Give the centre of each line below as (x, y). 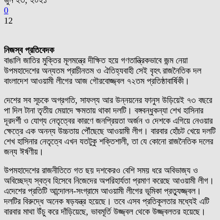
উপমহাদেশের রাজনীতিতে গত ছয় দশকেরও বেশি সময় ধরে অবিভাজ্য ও (101, 171)
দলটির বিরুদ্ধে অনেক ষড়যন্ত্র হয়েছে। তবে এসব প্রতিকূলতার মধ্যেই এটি (107, 202)
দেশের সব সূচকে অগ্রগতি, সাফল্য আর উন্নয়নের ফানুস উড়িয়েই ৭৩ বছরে (108, 100)
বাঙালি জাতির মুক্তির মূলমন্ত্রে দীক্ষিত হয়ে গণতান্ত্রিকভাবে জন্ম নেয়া (96, 60)
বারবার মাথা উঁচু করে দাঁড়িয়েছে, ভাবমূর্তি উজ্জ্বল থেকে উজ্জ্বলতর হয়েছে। (105, 212)
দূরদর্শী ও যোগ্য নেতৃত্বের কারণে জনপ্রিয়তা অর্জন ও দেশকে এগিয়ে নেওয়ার (108, 121)
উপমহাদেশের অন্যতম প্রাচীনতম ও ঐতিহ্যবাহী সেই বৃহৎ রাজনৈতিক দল (103, 70)
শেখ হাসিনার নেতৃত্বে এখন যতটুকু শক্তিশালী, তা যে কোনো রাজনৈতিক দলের (109, 141)
